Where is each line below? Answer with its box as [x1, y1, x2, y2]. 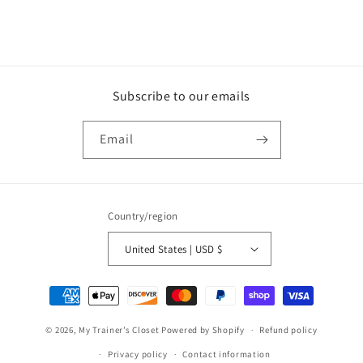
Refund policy [259, 324, 318, 335]
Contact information [182, 348, 271, 360]
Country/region [108, 209, 178, 223]
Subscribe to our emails [113, 88, 250, 105]
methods [45, 302, 92, 318]
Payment [45, 280, 92, 296]
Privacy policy [107, 348, 168, 360]
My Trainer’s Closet [79, 323, 160, 335]
